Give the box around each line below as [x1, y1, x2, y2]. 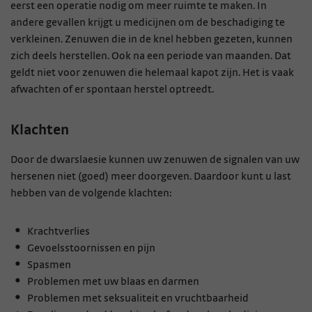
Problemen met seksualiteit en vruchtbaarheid [27, 292, 251, 304]
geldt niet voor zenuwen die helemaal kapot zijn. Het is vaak [10, 67, 294, 79]
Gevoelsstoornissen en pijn [27, 242, 155, 253]
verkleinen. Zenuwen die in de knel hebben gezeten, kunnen [10, 33, 292, 45]
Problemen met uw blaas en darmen [27, 276, 199, 287]
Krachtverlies [27, 226, 90, 237]
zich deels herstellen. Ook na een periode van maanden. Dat [10, 50, 291, 62]
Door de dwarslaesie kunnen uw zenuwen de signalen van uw [10, 153, 299, 165]
